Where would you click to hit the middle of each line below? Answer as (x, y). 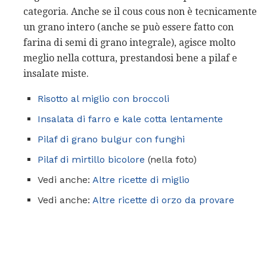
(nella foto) (171, 160)
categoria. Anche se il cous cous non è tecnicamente (140, 12)
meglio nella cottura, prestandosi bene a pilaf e (130, 58)
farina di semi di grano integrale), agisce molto (129, 43)
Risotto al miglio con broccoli (103, 99)
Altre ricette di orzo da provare (163, 200)
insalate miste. (56, 74)
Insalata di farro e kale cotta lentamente (130, 119)
